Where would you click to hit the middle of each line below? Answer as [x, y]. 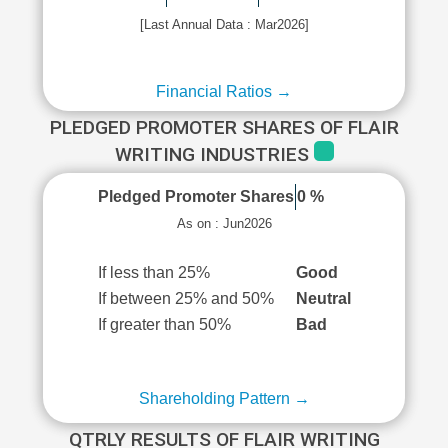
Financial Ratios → [224, 91]
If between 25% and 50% [185, 298]
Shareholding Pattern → [224, 398]
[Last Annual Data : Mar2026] [224, 24]
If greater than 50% [164, 324]
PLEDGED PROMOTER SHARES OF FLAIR [224, 127]
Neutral [323, 298]
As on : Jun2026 [224, 223]
